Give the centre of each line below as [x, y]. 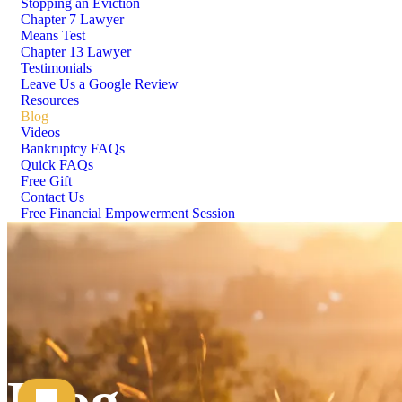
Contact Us [52, 197]
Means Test [53, 35]
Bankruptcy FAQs [73, 149]
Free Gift [46, 181]
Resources [50, 100]
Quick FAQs [57, 165]
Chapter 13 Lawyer [76, 52]
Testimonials [56, 68]
